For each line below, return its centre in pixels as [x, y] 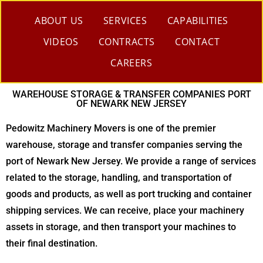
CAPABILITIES [198, 21]
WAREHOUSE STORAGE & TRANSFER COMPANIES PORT [131, 94]
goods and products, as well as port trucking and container [129, 194]
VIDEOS [61, 42]
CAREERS [131, 63]
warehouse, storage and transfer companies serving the [124, 145]
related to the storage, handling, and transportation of [119, 178]
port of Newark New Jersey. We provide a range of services [131, 161]
